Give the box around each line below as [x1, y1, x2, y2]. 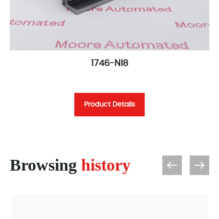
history [81, 155, 131, 174]
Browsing [10, 155, 81, 174]
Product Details [84, 101, 135, 108]
